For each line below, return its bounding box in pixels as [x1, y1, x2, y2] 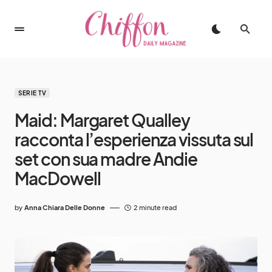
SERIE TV [18, 89, 46, 97]
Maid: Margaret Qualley [15, 109, 190, 131]
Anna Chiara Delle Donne [24, 203, 105, 211]
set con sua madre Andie [15, 148, 197, 169]
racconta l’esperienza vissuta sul [15, 129, 254, 150]
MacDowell [15, 168, 101, 189]
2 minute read [134, 203, 177, 211]
